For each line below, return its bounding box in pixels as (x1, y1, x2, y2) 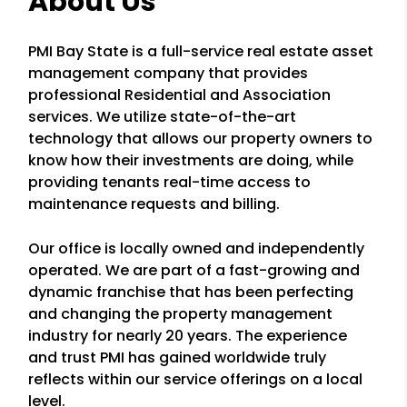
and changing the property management (28, 303, 333, 324)
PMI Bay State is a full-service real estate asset (28, 41, 374, 62)
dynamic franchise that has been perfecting (28, 282, 354, 303)
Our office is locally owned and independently (28, 238, 365, 259)
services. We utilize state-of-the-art (28, 106, 297, 127)
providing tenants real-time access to (28, 172, 312, 193)
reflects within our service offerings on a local (28, 369, 363, 390)
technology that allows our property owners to (28, 128, 373, 149)
